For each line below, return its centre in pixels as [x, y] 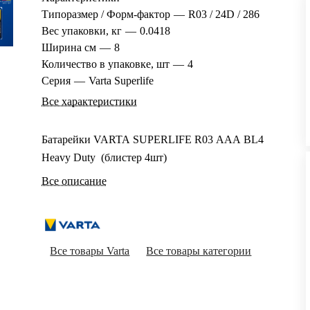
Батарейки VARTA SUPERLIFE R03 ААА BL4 [153, 139]
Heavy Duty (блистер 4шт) [104, 157]
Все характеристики [90, 101]
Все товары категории [199, 250]
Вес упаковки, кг [82, 30]
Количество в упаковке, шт [106, 64]
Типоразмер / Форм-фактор [106, 14]
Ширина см [69, 47]
